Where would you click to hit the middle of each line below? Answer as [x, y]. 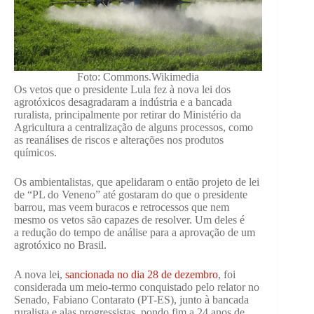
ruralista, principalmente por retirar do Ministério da [128, 115]
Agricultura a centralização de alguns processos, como [134, 127]
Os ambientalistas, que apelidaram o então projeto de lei [137, 182]
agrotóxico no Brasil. [60, 245]
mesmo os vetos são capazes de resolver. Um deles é [129, 220]
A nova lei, [40, 274]
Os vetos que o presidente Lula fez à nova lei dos [122, 89]
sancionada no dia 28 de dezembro [142, 274]
